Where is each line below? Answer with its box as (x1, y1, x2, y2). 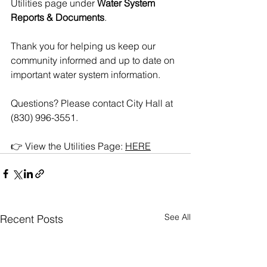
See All (164, 212, 191, 223)
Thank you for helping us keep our (11, 40, 158, 52)
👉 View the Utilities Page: (11, 140, 125, 153)
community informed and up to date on (11, 54, 177, 67)
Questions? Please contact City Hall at (11, 97, 175, 110)
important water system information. (11, 69, 160, 81)
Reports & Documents (11, 11, 104, 24)
